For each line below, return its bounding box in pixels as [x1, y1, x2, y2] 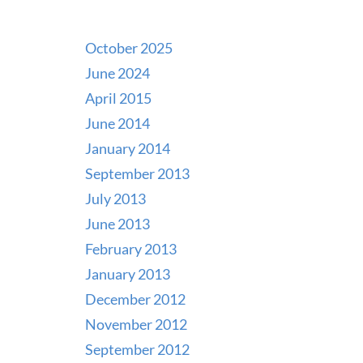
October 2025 [84, 38, 173, 57]
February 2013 [84, 239, 177, 258]
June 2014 [84, 113, 150, 132]
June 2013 [84, 214, 150, 233]
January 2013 [84, 264, 170, 283]
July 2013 [84, 189, 146, 207]
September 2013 [84, 164, 190, 182]
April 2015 [84, 88, 152, 107]
